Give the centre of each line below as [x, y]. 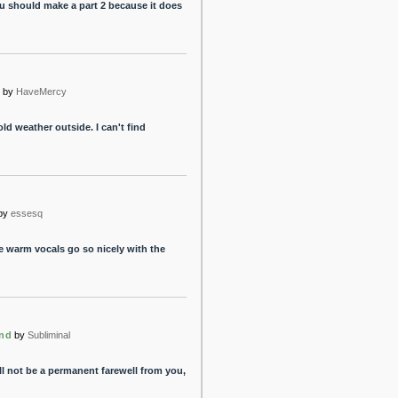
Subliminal [49, 335]
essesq [27, 213]
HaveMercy [41, 92]
